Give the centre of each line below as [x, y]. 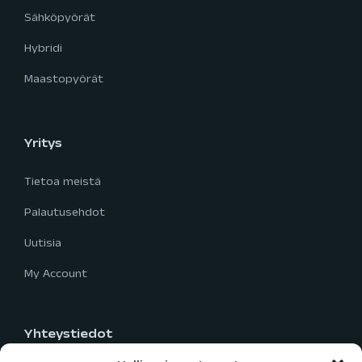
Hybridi [43, 50]
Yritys [43, 145]
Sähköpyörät [60, 19]
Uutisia [43, 245]
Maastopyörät [64, 81]
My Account [56, 276]
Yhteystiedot [68, 336]
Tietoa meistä [63, 183]
